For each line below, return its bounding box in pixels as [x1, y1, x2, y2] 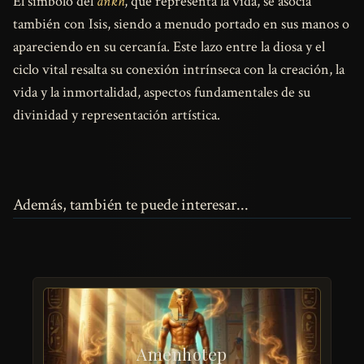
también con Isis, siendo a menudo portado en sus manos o [13, 14, 349, 33]
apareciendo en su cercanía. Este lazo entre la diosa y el [13, 37, 325, 56]
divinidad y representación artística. [13, 105, 220, 124]
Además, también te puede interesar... [13, 193, 249, 215]
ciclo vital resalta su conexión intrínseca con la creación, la [13, 59, 344, 79]
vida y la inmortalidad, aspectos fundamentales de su [13, 82, 310, 102]
